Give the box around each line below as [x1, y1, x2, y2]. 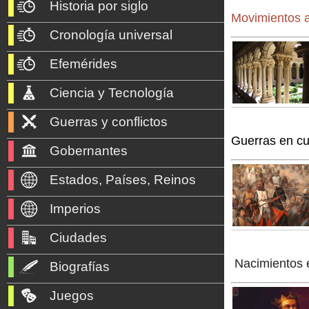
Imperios [50, 201, 101, 216]
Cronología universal [50, 28, 172, 42]
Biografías [50, 259, 110, 274]
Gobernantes [50, 143, 128, 158]
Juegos [50, 288, 94, 303]
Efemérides [50, 57, 117, 71]
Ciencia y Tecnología [50, 86, 174, 100]
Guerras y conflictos [50, 114, 168, 129]
